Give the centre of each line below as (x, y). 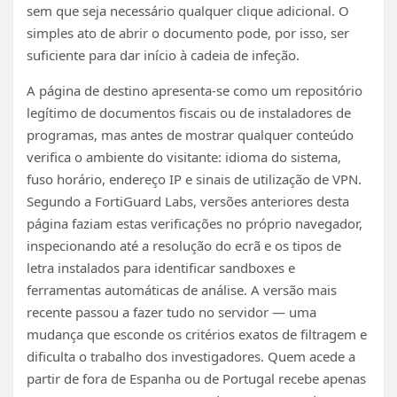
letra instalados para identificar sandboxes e (161, 267)
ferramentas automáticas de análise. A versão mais (182, 289)
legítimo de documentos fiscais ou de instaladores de (189, 112)
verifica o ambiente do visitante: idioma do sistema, (184, 156)
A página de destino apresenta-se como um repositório (195, 90)
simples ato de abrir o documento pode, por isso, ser (188, 32)
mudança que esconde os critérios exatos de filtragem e (197, 334)
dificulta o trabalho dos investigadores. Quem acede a (191, 356)
